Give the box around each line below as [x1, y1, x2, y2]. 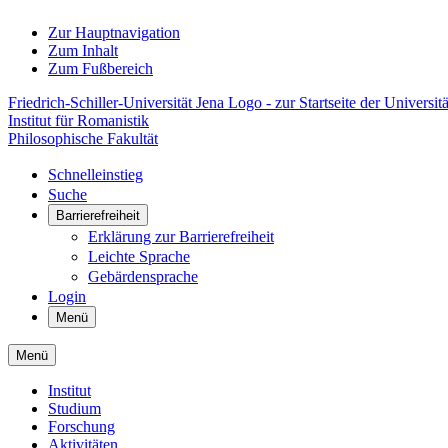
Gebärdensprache [88, 268, 198, 285]
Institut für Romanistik [8, 112, 149, 129]
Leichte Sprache [88, 248, 190, 265]
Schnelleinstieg [48, 166, 143, 183]
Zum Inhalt [48, 42, 118, 59]
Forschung [48, 418, 115, 435]
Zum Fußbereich [48, 60, 153, 77]
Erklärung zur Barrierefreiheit [88, 228, 274, 245]
